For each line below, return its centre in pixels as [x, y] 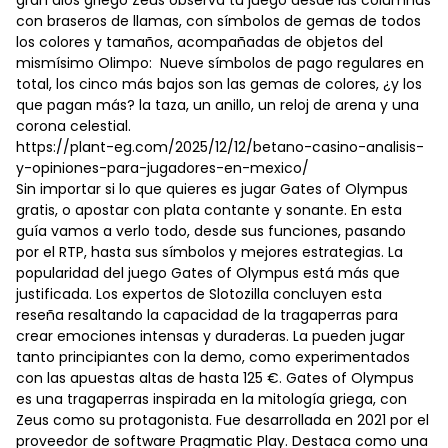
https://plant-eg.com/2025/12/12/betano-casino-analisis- [220, 147]
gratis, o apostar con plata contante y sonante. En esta [209, 210]
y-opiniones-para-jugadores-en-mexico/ [162, 168]
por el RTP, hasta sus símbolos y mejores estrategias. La [209, 252]
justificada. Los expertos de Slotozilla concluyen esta [199, 294]
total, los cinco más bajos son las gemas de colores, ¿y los [219, 84]
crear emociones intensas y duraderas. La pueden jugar [210, 336]
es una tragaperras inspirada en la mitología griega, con [211, 399]
